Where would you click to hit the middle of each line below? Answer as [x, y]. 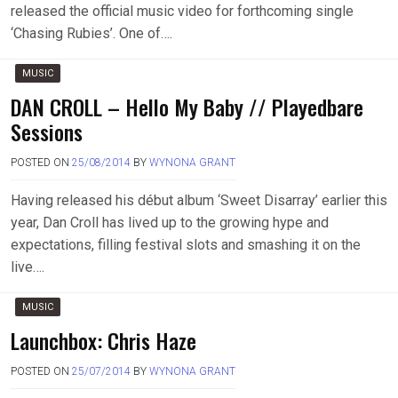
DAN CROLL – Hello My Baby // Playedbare [187, 107]
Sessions [47, 131]
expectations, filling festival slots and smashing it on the [186, 245]
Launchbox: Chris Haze [103, 340]
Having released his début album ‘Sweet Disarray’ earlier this [199, 200]
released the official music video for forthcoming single [182, 11]
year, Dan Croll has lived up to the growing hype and [170, 223]
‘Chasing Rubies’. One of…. [92, 33]
